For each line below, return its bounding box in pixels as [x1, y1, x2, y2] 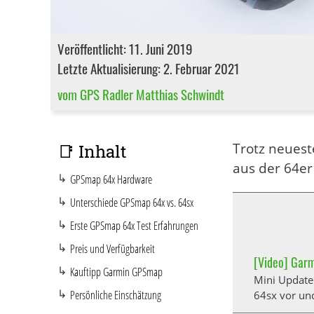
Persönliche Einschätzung [70, 287, 161, 303]
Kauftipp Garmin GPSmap [70, 264, 163, 280]
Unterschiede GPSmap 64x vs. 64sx [70, 194, 193, 210]
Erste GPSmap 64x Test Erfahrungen [70, 217, 198, 233]
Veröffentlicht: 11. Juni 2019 [57, 38, 193, 58]
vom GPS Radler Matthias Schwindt [57, 83, 224, 104]
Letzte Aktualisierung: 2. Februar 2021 [57, 57, 240, 78]
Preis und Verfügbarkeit [70, 240, 155, 257]
